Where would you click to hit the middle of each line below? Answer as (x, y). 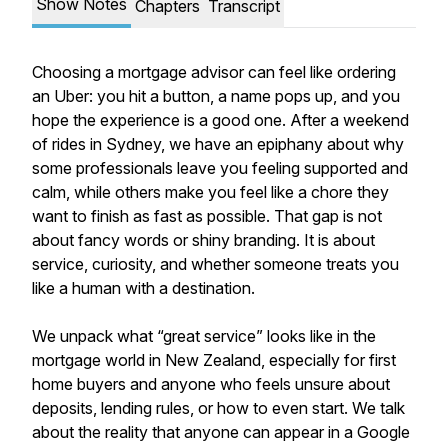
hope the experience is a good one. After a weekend (220, 120)
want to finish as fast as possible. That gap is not (207, 216)
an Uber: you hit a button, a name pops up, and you (216, 96)
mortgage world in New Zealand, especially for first (214, 360)
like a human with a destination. (145, 288)
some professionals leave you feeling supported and (220, 168)
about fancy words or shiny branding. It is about (203, 240)
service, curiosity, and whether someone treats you (215, 264)
